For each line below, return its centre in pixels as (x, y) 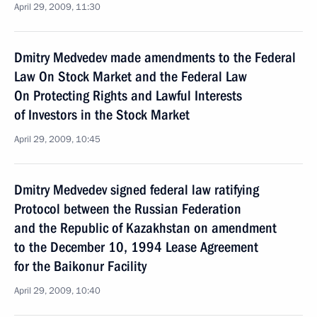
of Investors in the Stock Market (102, 115)
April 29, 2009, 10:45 (57, 139)
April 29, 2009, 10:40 (57, 291)
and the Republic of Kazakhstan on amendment (145, 228)
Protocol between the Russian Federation (128, 209)
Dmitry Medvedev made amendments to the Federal (155, 57)
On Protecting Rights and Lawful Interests (128, 96)
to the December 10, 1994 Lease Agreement (136, 247)
